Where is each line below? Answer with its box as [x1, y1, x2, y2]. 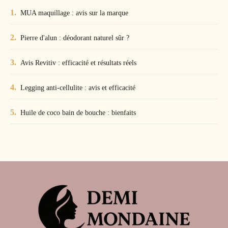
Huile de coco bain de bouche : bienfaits [20, 108, 136, 117]
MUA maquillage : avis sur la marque [20, 9, 128, 17]
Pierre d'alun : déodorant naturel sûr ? [20, 34, 129, 42]
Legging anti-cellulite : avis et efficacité [20, 83, 135, 92]
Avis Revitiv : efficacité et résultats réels [20, 59, 136, 67]
